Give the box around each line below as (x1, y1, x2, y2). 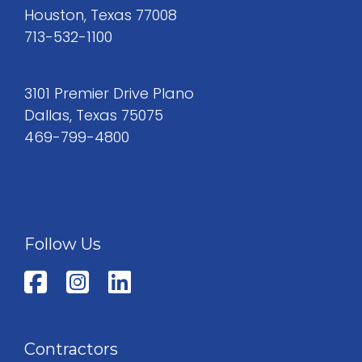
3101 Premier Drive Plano (24, 82, 194, 103)
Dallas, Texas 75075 (24, 104, 163, 125)
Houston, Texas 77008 (24, 4, 177, 25)
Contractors (24, 339, 118, 359)
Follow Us (24, 234, 101, 254)
